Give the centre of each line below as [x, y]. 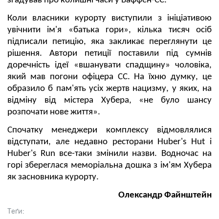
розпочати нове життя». [54, 112]
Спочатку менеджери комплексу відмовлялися [109, 131]
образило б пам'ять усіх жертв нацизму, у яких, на [109, 89]
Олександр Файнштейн [165, 196]
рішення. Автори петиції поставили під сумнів [109, 54]
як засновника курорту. [53, 177]
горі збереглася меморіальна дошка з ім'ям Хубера [109, 166]
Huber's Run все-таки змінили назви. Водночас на [109, 154]
